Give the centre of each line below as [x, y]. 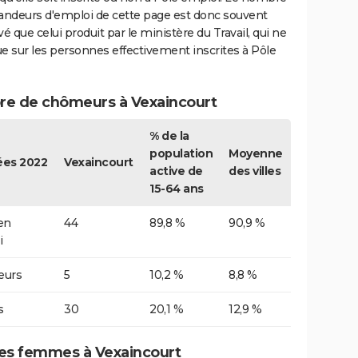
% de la [169, 136]
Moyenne [256, 154]
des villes [255, 171]
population [181, 154]
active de [176, 171]
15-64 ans [177, 189]
